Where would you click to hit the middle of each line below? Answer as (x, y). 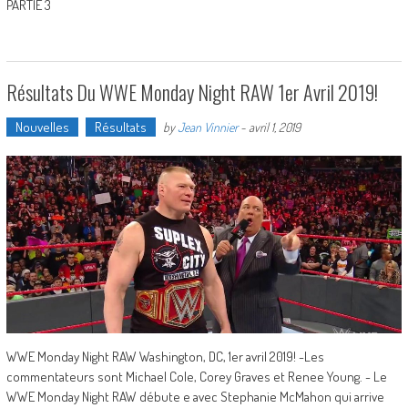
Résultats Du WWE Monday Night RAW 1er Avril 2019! (192, 92)
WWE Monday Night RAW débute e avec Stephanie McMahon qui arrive (195, 397)
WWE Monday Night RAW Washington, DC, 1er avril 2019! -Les (165, 357)
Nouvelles (42, 127)
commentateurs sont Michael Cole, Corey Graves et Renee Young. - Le (196, 377)
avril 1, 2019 (274, 127)
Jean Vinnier (207, 127)
